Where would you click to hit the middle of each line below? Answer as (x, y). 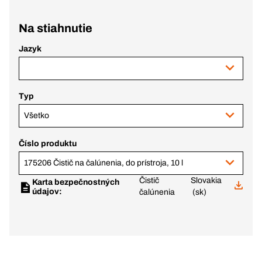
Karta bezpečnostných (76, 182)
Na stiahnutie (56, 28)
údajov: (48, 192)
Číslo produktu (48, 144)
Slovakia (206, 180)
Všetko (37, 116)
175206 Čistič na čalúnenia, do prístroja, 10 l (104, 163)
